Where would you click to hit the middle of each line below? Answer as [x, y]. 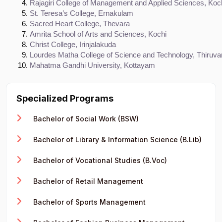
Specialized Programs [65, 98]
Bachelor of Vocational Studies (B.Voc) [99, 160]
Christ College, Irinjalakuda [73, 44]
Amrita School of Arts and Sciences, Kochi [98, 34]
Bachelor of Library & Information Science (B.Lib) [116, 139]
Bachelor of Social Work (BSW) [85, 118]
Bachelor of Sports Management [88, 202]
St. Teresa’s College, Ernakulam [82, 13]
